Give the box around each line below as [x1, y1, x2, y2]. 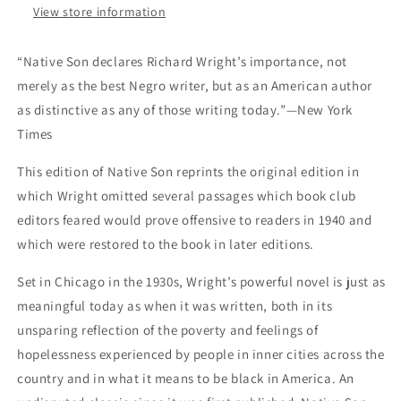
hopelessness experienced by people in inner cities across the [17, 346, 385, 363]
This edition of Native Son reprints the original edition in [17, 163, 360, 181]
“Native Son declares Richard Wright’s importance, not [17, 53, 347, 71]
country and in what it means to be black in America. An [17, 370, 355, 388]
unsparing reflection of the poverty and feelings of [17, 321, 319, 339]
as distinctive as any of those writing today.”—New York [17, 101, 354, 119]
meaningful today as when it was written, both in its [17, 297, 333, 315]
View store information [33, 4, 166, 21]
